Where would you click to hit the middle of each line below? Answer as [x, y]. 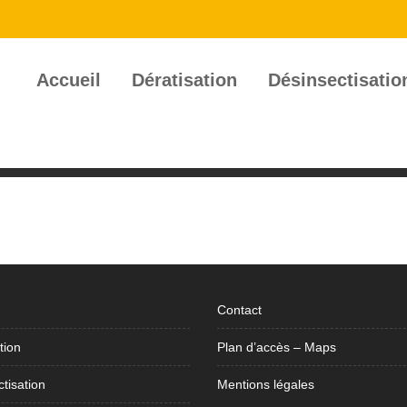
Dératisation [184, 80]
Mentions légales [266, 384]
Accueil [69, 80]
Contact [239, 310]
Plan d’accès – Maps [277, 347]
